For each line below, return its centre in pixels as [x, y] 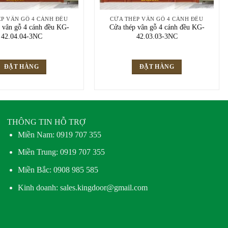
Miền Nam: [37, 134]
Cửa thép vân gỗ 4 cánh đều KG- [157, 27]
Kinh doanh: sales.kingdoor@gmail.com [83, 187]
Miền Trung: [39, 152]
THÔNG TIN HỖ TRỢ [47, 122]
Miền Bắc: [36, 169]
